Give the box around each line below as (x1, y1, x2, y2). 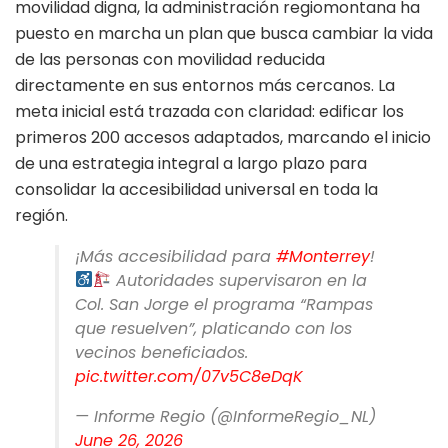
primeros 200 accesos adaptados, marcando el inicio (15, 125, 431, 149)
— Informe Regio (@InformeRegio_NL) (75, 404, 376, 428)
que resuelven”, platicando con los (75, 316, 352, 340)
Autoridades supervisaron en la (111, 268, 368, 292)
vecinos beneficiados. (75, 340, 248, 364)
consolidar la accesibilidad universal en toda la (15, 177, 378, 201)
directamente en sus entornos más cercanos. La (15, 73, 395, 97)
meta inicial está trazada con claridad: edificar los (15, 99, 404, 123)
